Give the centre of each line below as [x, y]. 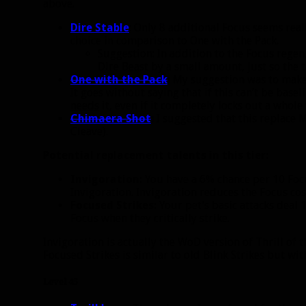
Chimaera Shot [111, 118]
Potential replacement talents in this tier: [156, 155]
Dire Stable [100, 27]
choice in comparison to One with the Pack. [175, 40]
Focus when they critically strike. [150, 218]
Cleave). [89, 131]
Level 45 [60, 281]
